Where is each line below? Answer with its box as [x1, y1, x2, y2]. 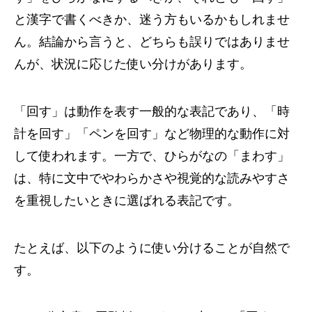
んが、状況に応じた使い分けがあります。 [14, 57, 252, 72]
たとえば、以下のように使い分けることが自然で [14, 241, 290, 256]
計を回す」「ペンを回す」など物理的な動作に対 [14, 127, 290, 141]
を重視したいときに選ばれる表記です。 [14, 194, 240, 208]
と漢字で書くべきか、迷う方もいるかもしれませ [14, 13, 290, 27]
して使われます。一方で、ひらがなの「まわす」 [14, 149, 290, 164]
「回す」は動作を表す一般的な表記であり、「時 [14, 104, 290, 119]
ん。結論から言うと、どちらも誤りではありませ [14, 35, 290, 49]
